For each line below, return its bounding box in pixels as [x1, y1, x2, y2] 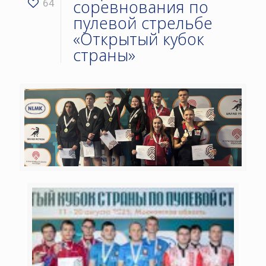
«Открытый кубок [73, 28, 204, 50]
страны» [73, 44, 135, 66]
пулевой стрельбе [73, 12, 213, 34]
